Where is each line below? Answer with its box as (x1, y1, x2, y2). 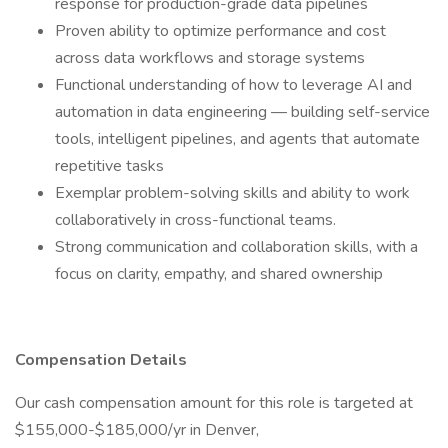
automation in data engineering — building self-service (55, 101, 430, 123)
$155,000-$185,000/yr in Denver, (15, 419, 259, 441)
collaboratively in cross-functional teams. (55, 209, 336, 231)
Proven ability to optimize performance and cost (55, 20, 386, 42)
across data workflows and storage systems (55, 47, 365, 69)
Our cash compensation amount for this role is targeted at (15, 392, 413, 414)
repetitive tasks (55, 155, 164, 177)
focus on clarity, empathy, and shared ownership (55, 263, 383, 285)
